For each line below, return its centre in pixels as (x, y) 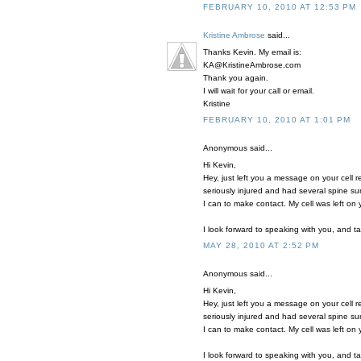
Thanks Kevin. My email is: (252, 52)
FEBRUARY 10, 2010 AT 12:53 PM (280, 7)
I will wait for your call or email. (259, 91)
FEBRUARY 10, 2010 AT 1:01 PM (277, 120)
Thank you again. (236, 78)
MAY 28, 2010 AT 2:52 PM (261, 246)
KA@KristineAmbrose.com (252, 65)
